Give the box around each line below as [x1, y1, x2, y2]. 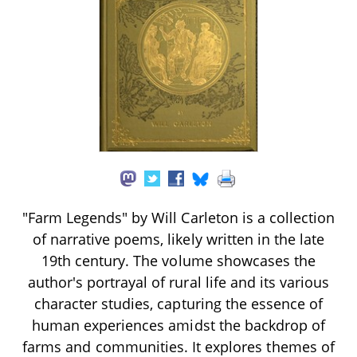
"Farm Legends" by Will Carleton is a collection [22, 208, 335, 228]
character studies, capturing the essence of [33, 294, 324, 314]
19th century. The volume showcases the [41, 251, 316, 271]
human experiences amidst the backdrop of [31, 316, 326, 335]
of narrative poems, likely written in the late [32, 229, 325, 249]
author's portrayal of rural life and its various [27, 273, 330, 292]
